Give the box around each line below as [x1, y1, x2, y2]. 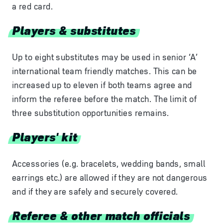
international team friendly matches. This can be [12, 66, 197, 77]
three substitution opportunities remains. [12, 108, 169, 118]
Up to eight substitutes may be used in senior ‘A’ [12, 52, 198, 63]
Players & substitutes [12, 21, 136, 38]
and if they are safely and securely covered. [12, 186, 178, 197]
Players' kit [12, 127, 78, 145]
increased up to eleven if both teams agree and [12, 80, 192, 91]
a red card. [12, 1, 53, 12]
